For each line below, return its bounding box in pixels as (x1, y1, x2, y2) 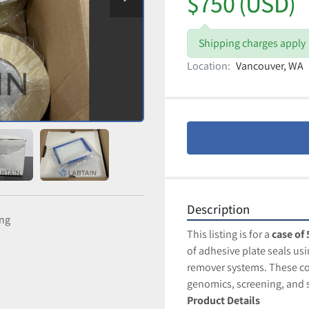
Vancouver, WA (236, 59, 303, 73)
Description (187, 201, 250, 217)
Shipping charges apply (199, 36, 306, 50)
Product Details (187, 293, 260, 308)
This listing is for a (187, 227, 272, 241)
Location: (187, 59, 230, 73)
